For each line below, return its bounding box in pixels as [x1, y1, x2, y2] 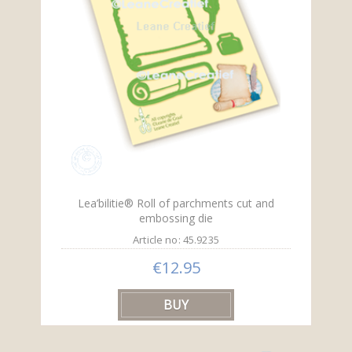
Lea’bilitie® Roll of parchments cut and [78, 195, 274, 211]
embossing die [139, 210, 213, 225]
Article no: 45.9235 [133, 232, 219, 247]
